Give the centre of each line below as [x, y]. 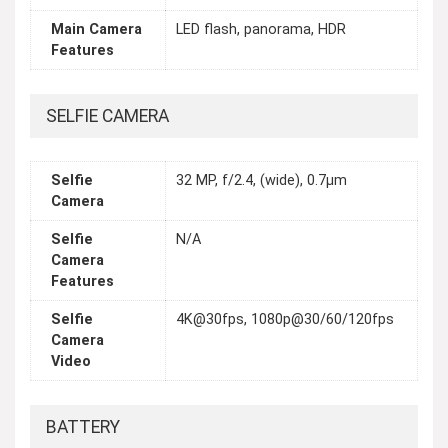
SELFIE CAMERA [107, 116]
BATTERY [83, 427]
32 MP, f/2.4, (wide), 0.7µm [261, 181]
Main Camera [96, 30]
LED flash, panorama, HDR [261, 30]
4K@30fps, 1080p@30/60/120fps [285, 320]
